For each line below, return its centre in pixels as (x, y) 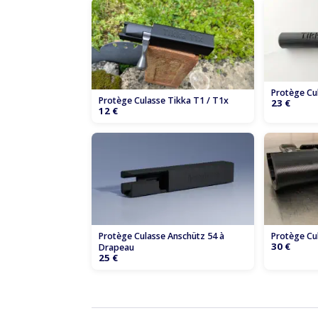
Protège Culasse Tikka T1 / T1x (164, 101)
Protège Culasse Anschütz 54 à (161, 236)
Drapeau (116, 247)
